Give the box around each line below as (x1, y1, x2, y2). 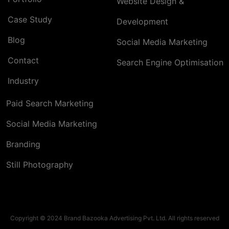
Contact (8, 55, 39, 66)
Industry (8, 76, 39, 86)
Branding (6, 139, 40, 150)
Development (117, 16, 168, 27)
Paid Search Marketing (6, 98, 94, 109)
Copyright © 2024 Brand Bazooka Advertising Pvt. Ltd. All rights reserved (10, 214, 219, 222)
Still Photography (6, 159, 73, 170)
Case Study (8, 14, 52, 25)
